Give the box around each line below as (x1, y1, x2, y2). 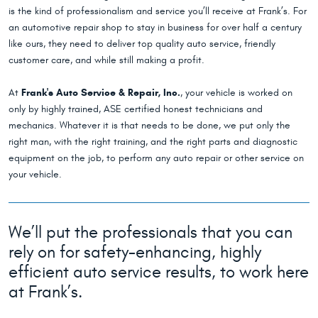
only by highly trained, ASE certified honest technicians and (9, 103, 263, 116)
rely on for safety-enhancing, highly (9, 243, 261, 263)
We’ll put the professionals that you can (9, 223, 292, 243)
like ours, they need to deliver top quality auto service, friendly (9, 38, 275, 50)
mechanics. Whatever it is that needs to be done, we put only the (9, 119, 290, 132)
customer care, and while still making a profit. (9, 54, 204, 67)
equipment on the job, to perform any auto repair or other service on (9, 152, 304, 165)
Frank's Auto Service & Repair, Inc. (21, 87, 180, 99)
